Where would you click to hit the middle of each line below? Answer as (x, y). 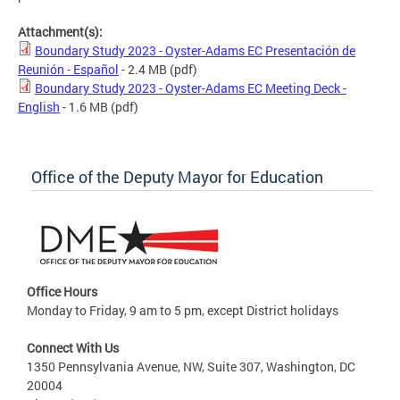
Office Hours (62, 291)
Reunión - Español (68, 69)
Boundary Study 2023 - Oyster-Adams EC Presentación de (195, 50)
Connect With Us (73, 347)
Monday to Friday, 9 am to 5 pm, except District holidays (183, 310)
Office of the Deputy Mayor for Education (177, 176)
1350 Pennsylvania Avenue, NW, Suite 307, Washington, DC (191, 366)
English (39, 106)
